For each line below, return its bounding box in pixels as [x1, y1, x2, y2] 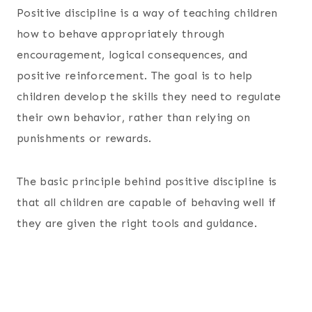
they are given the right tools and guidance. [17, 217, 258, 231]
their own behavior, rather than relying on [17, 111, 251, 125]
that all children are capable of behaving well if [17, 196, 276, 210]
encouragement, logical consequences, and [17, 48, 248, 62]
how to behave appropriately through [17, 27, 225, 41]
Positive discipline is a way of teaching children [17, 6, 278, 20]
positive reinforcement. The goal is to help [17, 69, 253, 83]
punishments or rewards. [17, 132, 152, 146]
